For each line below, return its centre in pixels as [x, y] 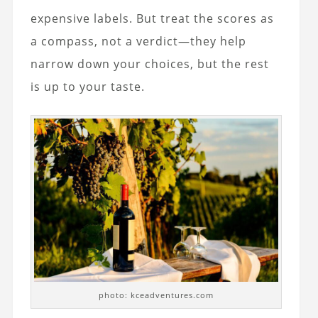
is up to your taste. [87, 87]
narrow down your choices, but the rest [149, 64]
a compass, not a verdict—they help [138, 42]
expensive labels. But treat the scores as [152, 19]
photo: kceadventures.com [157, 295]
